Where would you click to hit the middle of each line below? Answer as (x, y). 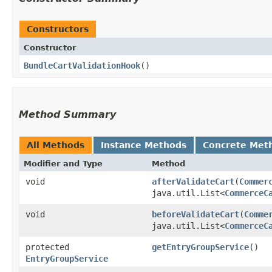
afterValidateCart (193, 181)
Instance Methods (144, 145)
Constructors (58, 29)
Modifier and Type (63, 163)
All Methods (56, 145)
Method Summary (67, 114)
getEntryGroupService (200, 247)
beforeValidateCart (195, 214)
